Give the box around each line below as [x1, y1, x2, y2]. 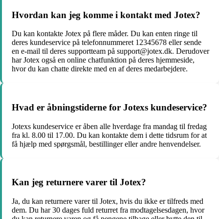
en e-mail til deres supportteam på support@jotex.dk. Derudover [12, 47, 209, 56]
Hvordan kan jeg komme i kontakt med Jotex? [12, 9, 200, 20]
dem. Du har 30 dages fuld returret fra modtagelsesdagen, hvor [12, 206, 204, 215]
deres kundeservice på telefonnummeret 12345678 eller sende [12, 38, 201, 47]
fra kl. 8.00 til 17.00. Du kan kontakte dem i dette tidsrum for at [12, 131, 207, 139]
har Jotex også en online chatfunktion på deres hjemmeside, [12, 56, 195, 65]
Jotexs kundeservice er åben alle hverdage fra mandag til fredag [12, 122, 207, 131]
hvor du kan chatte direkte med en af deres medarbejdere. [12, 65, 188, 73]
